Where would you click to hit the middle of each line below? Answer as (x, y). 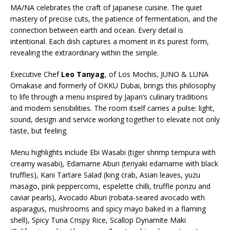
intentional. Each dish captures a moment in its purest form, (110, 41)
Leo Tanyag (83, 74)
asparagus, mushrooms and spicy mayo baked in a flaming (108, 209)
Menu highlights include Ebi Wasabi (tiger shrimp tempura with (113, 152)
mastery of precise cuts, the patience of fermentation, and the (114, 19)
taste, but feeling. (39, 131)
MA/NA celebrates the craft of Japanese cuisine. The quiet (106, 7)
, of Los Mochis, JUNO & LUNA (157, 74)
